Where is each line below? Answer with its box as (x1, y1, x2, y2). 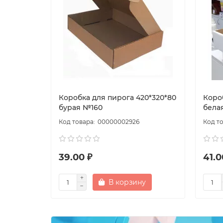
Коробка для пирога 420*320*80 (59, 93, 176, 102)
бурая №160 (59, 103, 103, 112)
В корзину (109, 178, 146, 187)
